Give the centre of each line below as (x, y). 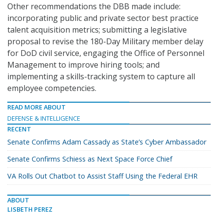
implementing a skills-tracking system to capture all (101, 77)
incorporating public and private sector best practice (103, 18)
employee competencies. (52, 88)
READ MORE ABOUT (36, 107)
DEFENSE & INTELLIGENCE (44, 118)
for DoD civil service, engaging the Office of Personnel (106, 53)
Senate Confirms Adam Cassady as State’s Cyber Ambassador (107, 142)
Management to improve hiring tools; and (83, 65)
